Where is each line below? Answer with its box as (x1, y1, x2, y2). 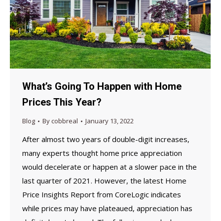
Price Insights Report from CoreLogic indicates (22, 189, 181, 200)
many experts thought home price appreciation (22, 148, 182, 158)
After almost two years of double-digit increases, (22, 134, 189, 145)
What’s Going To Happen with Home (22, 80, 182, 93)
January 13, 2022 (85, 116, 134, 126)
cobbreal (51, 116, 78, 126)
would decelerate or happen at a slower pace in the (22, 162, 197, 172)
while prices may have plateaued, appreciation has (22, 203, 192, 214)
